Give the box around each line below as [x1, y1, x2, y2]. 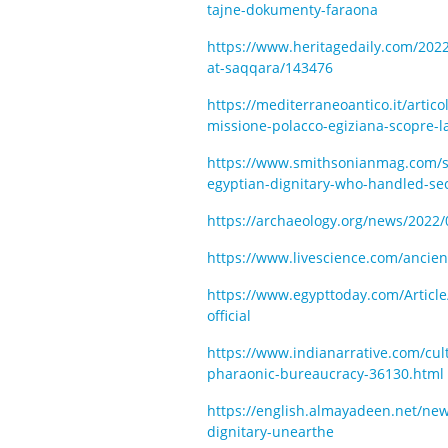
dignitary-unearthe [207, 422, 334, 441]
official [207, 306, 251, 325]
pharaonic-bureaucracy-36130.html [207, 364, 444, 383]
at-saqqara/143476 [207, 58, 333, 77]
